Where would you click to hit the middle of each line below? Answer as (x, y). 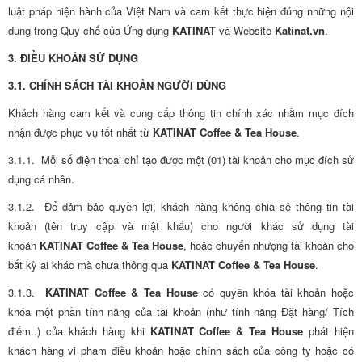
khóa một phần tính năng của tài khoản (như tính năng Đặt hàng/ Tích (181, 311)
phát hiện (329, 331)
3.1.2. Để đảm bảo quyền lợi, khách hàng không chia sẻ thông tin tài (181, 206)
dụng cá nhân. (41, 179)
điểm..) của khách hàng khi (79, 331)
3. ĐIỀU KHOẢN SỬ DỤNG (73, 58)
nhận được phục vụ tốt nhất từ (80, 132)
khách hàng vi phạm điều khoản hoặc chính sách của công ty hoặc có (181, 350)
